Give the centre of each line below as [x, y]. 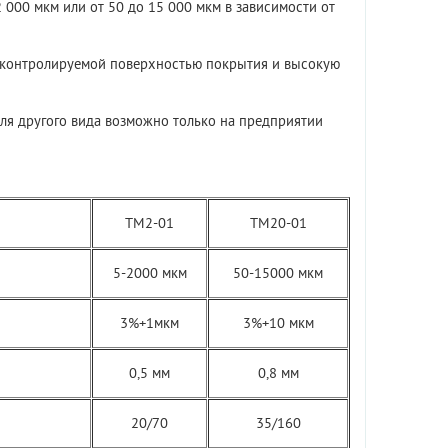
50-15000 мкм [278, 273]
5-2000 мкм [149, 273]
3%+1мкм [149, 323]
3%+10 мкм [278, 323]
